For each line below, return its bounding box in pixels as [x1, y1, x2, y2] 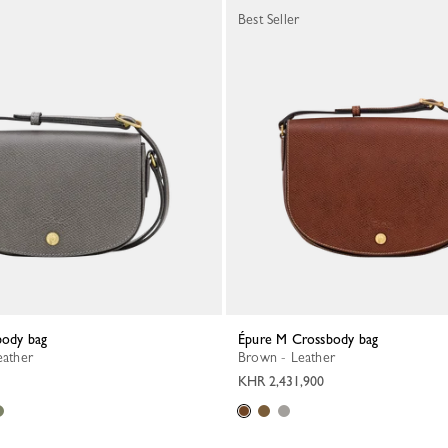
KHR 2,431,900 [238, 373, 324, 389]
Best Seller [238, 11, 300, 27]
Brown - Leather [246, 349, 335, 365]
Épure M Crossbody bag [245, 331, 379, 347]
